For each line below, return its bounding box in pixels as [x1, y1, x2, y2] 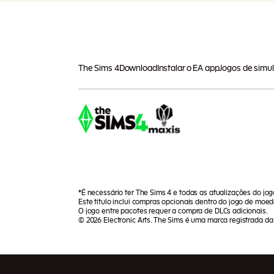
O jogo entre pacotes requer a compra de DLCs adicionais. [78, 207, 268, 215]
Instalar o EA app [157, 64, 220, 73]
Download [119, 64, 157, 73]
